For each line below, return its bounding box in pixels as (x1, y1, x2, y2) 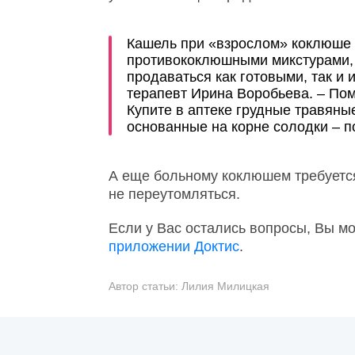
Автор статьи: (109, 280, 181, 292)
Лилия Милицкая (181, 280, 269, 292)
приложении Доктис (109, 239, 239, 254)
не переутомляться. (109, 186, 240, 202)
